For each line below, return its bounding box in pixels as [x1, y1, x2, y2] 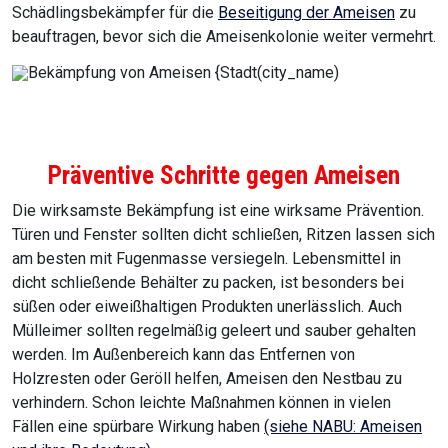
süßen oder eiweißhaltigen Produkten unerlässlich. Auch [12, 297, 402, 317]
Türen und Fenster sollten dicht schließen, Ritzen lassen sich [12, 225, 435, 245]
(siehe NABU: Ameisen [264, 417, 422, 437]
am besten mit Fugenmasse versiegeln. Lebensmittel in [12, 249, 401, 269]
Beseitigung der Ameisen [218, 3, 395, 23]
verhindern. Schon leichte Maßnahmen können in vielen [12, 393, 391, 413]
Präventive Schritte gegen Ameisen [48, 161, 400, 191]
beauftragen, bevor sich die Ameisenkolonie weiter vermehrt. [12, 27, 436, 47]
